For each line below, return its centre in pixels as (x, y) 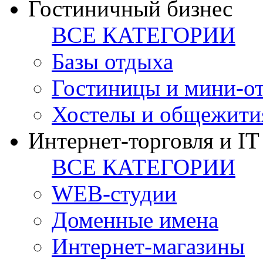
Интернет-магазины (148, 247)
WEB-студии (114, 194)
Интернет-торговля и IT (144, 141)
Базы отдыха (112, 62)
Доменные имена (135, 220)
